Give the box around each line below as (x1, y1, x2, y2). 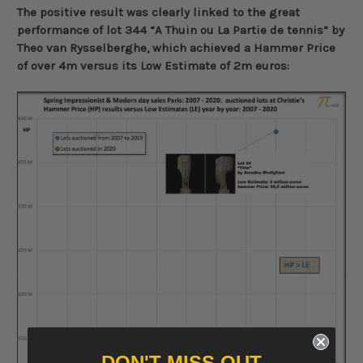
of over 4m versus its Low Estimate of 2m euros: (17, 58, 289, 73)
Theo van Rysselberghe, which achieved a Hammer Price (17, 40, 335, 55)
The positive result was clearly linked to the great (17, 4, 300, 19)
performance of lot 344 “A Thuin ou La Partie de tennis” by (17, 22, 344, 37)
